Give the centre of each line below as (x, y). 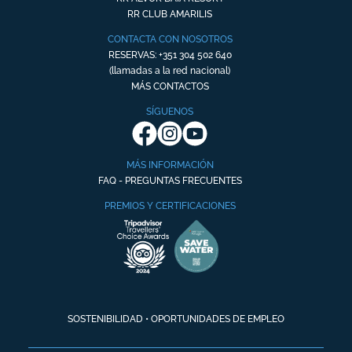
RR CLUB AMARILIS (170, 14)
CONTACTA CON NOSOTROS (170, 39)
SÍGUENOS (170, 112)
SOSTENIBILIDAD (105, 319)
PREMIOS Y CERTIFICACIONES (170, 206)
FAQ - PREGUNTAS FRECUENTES (170, 181)
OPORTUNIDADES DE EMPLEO (218, 319)
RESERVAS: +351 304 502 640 (170, 55)
